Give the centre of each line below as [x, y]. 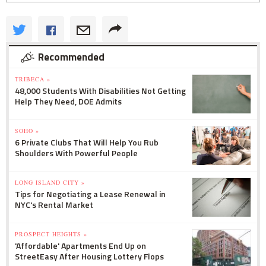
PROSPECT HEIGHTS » [51, 234]
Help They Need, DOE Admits [68, 101]
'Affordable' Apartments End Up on [80, 245]
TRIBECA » [33, 79]
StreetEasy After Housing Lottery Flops [89, 256]
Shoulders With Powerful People [76, 153]
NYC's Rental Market [54, 204]
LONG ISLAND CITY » [50, 182]
